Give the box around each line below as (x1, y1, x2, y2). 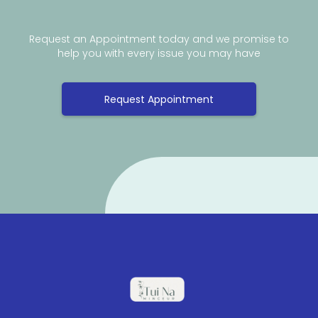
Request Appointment (104, 92, 214, 107)
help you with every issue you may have (57, 45, 261, 60)
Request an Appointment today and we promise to (29, 31, 289, 46)
